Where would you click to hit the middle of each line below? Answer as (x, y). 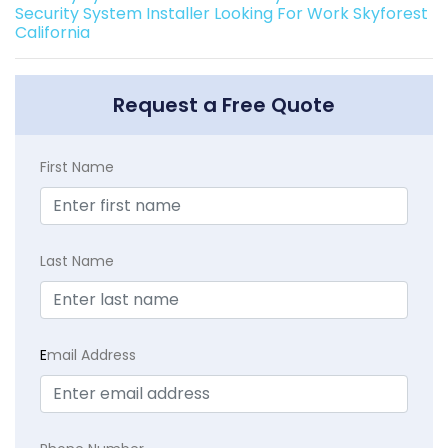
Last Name (77, 260)
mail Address (91, 354)
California (52, 32)
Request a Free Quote (224, 104)
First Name (77, 166)
